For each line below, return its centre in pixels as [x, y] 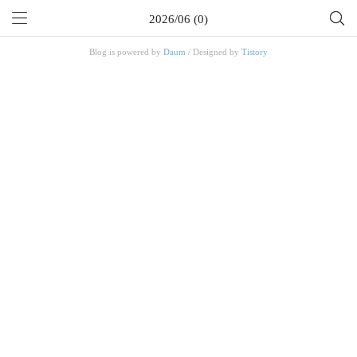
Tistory [255, 52]
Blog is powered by [126, 52]
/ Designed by [214, 52]
